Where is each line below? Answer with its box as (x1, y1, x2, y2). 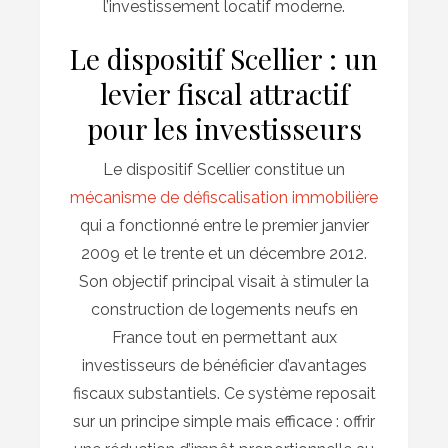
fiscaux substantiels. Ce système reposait (72, 384, 376, 404)
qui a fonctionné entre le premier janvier (79, 216, 369, 236)
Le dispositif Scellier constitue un (103, 160, 345, 180)
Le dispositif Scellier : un (70, 40, 378, 78)
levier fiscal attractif (99, 75, 349, 113)
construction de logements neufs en (90, 300, 358, 320)
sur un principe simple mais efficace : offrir (73, 412, 375, 432)
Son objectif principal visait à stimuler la (79, 272, 369, 292)
